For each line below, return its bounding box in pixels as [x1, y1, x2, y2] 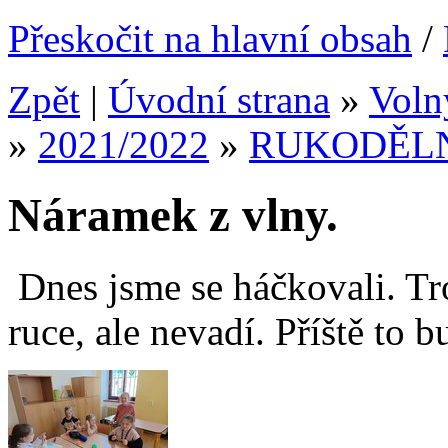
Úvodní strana [108, 78, 330, 121]
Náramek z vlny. [8, 189, 338, 242]
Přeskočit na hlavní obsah [8, 17, 412, 60]
